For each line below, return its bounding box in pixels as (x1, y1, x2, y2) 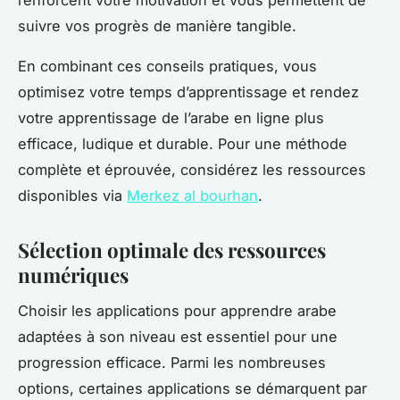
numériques (18, 261, 129, 288)
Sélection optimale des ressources (18, 236, 326, 263)
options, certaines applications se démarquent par (18, 379, 367, 398)
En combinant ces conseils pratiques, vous (18, 56, 317, 75)
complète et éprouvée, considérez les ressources (18, 160, 366, 179)
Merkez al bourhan (127, 186, 258, 204)
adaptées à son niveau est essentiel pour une (18, 328, 337, 346)
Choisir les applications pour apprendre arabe (18, 302, 337, 321)
